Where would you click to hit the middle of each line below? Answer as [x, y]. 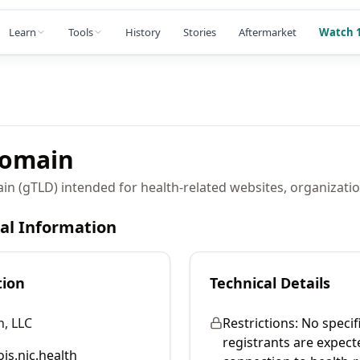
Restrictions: [260, 323]
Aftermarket [268, 32]
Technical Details [270, 283]
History [143, 32]
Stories [200, 32]
